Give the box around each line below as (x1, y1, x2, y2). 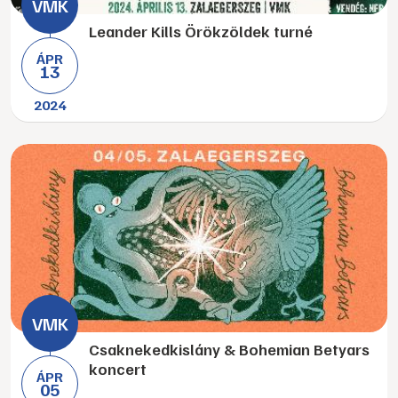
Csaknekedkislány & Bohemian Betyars (89, 339, 370, 359)
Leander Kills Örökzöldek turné (89, 21, 313, 41)
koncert (89, 359, 147, 378)
